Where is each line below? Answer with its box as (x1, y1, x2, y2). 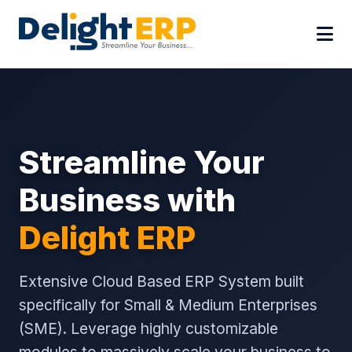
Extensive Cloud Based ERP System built (19, 272, 304, 291)
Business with (19, 181, 236, 219)
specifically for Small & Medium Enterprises (19, 295, 317, 314)
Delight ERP (19, 218, 196, 257)
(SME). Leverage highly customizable (19, 319, 278, 338)
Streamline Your (19, 143, 265, 181)
